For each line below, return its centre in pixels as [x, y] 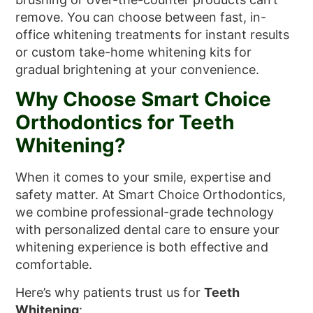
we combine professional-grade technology [145, 212]
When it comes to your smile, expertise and [144, 177]
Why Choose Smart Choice [144, 100]
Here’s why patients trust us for [110, 292]
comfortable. [54, 265]
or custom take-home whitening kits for [134, 52]
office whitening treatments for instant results [153, 34]
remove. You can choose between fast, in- [141, 17]
